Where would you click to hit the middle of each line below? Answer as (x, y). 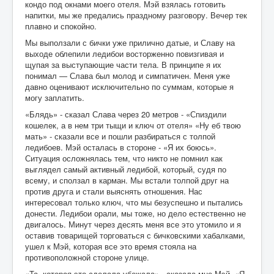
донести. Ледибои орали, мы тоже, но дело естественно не (135, 213)
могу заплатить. (55, 97)
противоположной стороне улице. (87, 257)
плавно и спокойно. (61, 26)
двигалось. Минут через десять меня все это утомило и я (133, 224)
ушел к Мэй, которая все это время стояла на (111, 246)
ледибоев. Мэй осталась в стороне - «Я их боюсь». (121, 147)
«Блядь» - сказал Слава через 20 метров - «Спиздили (126, 114)
